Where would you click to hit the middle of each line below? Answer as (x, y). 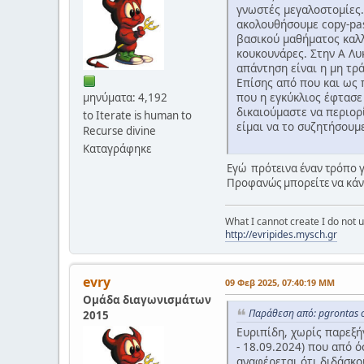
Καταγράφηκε (117, 149)
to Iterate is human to (137, 116)
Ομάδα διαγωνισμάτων (147, 299)
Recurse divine (119, 131)
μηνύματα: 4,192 (125, 98)
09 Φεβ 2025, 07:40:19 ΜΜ (280, 282)
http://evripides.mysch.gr (281, 234)
